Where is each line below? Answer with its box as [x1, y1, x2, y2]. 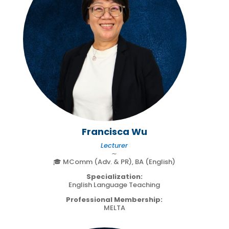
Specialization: [86, 171, 143, 181]
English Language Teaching [68, 179, 161, 190]
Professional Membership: [66, 194, 163, 204]
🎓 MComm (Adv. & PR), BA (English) [53, 156, 176, 167]
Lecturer [101, 140, 128, 150]
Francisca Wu [81, 125, 147, 138]
